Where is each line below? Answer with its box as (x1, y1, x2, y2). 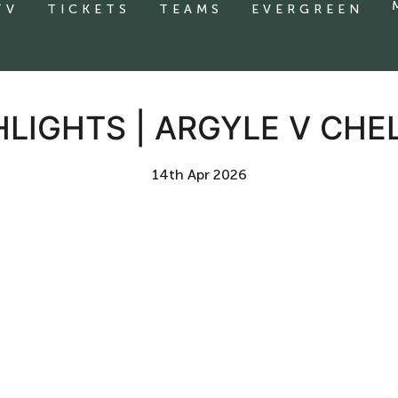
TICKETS (47, 2, 131, 17)
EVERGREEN (251, 2, 363, 17)
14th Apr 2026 (151, 166, 247, 183)
